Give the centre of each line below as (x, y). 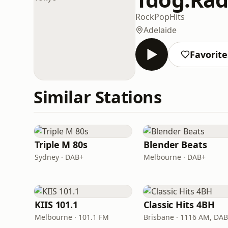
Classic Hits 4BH (179, 205)
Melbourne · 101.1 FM (72, 217)
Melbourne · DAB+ (175, 157)
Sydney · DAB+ (59, 157)
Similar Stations (98, 97)
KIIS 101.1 (56, 205)
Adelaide (160, 30)
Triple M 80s (61, 145)
